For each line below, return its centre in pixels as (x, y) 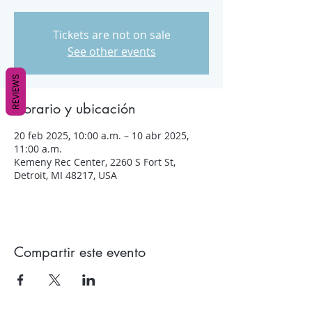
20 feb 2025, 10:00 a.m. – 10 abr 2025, (101, 136)
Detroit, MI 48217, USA (65, 175)
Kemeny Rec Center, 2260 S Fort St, (95, 162)
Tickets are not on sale (111, 35)
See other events (111, 52)
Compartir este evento (80, 252)
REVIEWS (16, 92)
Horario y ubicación (75, 109)
